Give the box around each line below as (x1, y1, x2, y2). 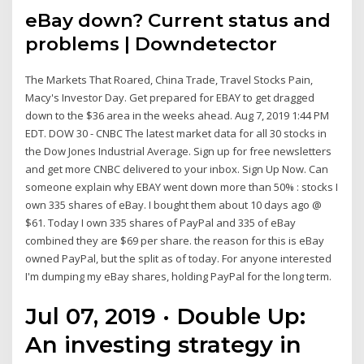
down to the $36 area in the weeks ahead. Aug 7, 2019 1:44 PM (25, 108, 330, 123)
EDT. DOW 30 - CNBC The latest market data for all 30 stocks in (25, 126, 327, 141)
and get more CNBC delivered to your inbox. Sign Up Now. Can (25, 162, 329, 177)
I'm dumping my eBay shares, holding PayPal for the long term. (25, 269, 332, 284)
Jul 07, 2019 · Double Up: (25, 301, 306, 330)
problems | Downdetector (25, 32, 278, 56)
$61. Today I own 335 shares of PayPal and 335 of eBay (25, 215, 297, 231)
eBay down (25, 9, 133, 32)
